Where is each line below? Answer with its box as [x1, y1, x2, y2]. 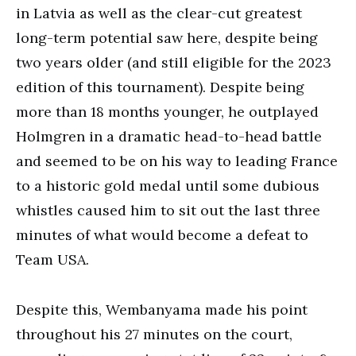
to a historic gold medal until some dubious [16, 176, 319, 195]
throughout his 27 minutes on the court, [16, 325, 292, 343]
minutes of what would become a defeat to [16, 226, 308, 244]
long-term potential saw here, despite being [16, 29, 318, 47]
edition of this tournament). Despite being [16, 78, 304, 96]
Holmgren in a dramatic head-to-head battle [16, 127, 322, 145]
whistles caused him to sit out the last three [16, 201, 320, 219]
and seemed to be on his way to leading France [16, 152, 338, 170]
